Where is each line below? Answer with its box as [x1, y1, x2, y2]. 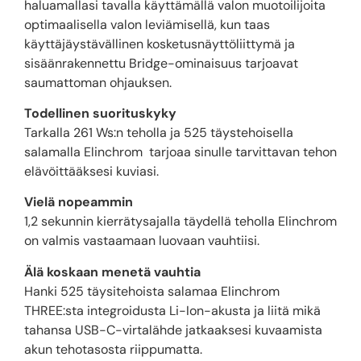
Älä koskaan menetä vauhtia [24, 263, 201, 280]
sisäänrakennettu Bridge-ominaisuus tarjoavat [24, 54, 298, 72]
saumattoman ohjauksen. [24, 73, 172, 91]
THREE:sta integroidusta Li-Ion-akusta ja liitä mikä [24, 301, 321, 319]
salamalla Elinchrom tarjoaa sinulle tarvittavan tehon [24, 143, 337, 160]
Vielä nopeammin [24, 193, 133, 211]
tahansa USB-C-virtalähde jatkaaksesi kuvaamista [24, 321, 322, 338]
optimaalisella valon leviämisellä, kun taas [24, 15, 270, 33]
